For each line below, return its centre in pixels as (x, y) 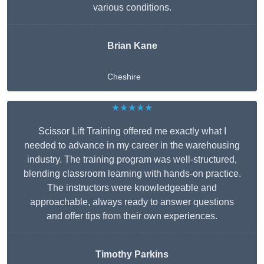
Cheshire (124, 77)
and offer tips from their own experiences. (132, 216)
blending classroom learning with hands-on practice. (132, 174)
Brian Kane (132, 46)
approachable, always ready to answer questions (132, 202)
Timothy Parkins (132, 255)
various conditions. (132, 8)
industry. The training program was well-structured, (132, 160)
